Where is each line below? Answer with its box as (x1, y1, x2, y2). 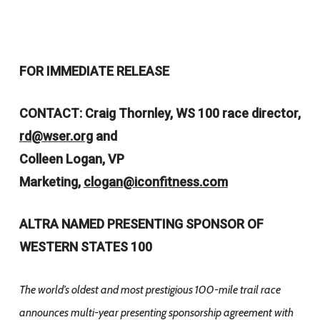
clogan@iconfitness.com (83, 174, 228, 189)
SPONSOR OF (185, 216, 264, 231)
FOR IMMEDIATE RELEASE (19, 64, 169, 79)
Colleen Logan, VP (19, 151, 124, 166)
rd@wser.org (19, 129, 93, 144)
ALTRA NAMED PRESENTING (19, 216, 186, 231)
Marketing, (19, 174, 84, 189)
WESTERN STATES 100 (19, 239, 152, 254)
